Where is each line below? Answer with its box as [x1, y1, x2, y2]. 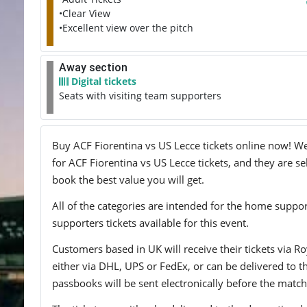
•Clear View [59, 7, 110, 20]
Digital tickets [69, 75, 136, 88]
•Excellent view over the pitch [59, 21, 193, 34]
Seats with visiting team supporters [59, 89, 221, 102]
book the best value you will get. [52, 173, 204, 186]
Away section [59, 61, 127, 74]
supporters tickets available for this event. [52, 215, 249, 230]
